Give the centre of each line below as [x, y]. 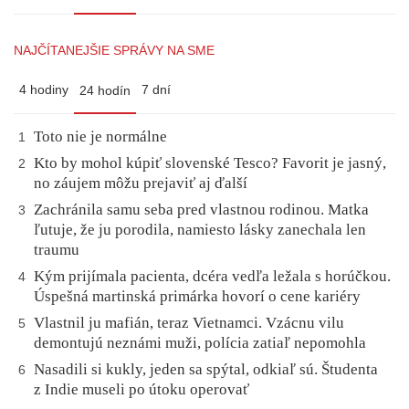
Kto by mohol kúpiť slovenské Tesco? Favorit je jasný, [210, 163]
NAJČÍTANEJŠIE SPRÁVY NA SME [114, 51]
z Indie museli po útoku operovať [143, 390]
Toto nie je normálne [100, 137]
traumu [57, 250]
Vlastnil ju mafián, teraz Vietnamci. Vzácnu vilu [189, 323]
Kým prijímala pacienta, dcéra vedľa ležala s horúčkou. [212, 277]
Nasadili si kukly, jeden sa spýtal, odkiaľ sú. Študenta [206, 370]
